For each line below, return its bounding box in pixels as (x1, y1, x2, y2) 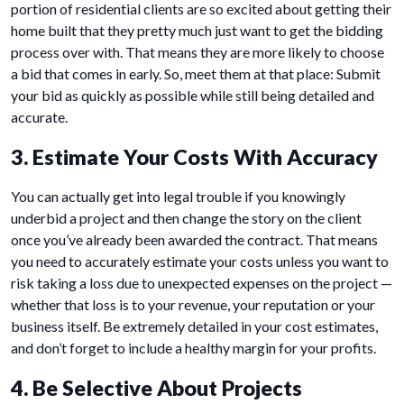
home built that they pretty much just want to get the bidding (11, 22, 383, 40)
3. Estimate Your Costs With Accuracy (11, 144, 378, 170)
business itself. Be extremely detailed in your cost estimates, (11, 317, 378, 335)
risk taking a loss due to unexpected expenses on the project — (11, 274, 392, 292)
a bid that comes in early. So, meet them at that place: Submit (11, 65, 381, 83)
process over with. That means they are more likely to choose (11, 43, 384, 61)
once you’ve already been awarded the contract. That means (11, 231, 378, 249)
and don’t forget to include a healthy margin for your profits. (11, 339, 376, 357)
